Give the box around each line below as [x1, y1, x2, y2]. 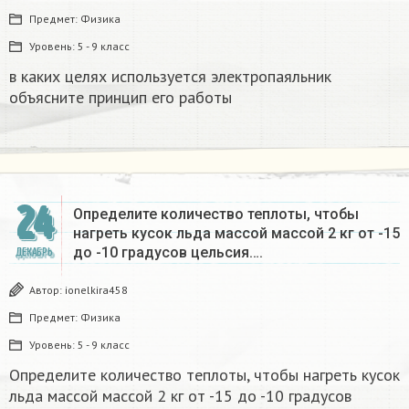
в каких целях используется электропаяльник [9, 65, 331, 87]
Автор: [29, 282, 65, 297]
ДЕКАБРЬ [15, 245, 53, 259]
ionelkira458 [65, 282, 128, 297]
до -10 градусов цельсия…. [73, 243, 263, 261]
